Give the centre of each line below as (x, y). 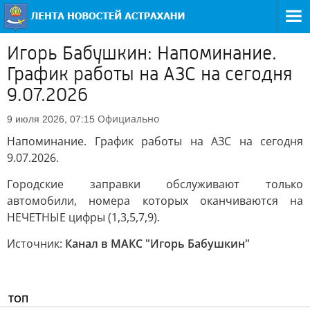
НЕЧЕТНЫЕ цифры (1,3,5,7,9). (83, 217)
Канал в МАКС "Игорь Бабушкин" (157, 244)
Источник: (36, 244)
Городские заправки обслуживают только (155, 184)
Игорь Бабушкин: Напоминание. (142, 53)
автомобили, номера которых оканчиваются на (155, 201)
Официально (128, 119)
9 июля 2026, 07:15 (51, 119)
